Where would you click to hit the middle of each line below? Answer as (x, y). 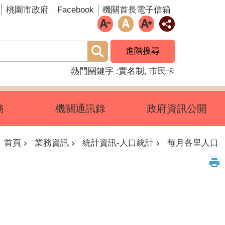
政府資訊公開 (177, 108)
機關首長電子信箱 (137, 10)
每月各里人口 (193, 143)
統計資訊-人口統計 (118, 143)
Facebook (76, 10)
